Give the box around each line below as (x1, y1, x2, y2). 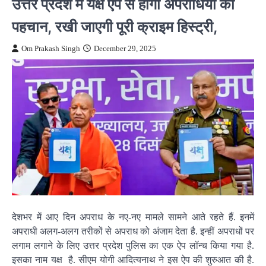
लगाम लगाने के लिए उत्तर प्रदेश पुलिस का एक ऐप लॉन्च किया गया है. (12, 240, 254, 251)
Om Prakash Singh (21, 44, 80, 53)
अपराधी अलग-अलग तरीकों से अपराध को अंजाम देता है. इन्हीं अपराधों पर (12, 226, 254, 236)
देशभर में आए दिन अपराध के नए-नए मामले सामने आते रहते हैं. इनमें (12, 212, 254, 222)
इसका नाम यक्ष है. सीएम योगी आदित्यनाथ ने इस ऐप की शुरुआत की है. (12, 255, 254, 265)
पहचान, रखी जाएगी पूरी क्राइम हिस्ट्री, (12, 17, 218, 36)
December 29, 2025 (94, 44, 156, 53)
